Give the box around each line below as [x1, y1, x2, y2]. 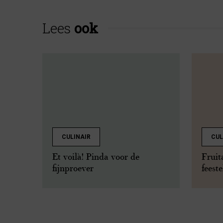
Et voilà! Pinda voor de [52, 153, 139, 163]
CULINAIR [62, 133, 91, 141]
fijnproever [52, 165, 94, 174]
